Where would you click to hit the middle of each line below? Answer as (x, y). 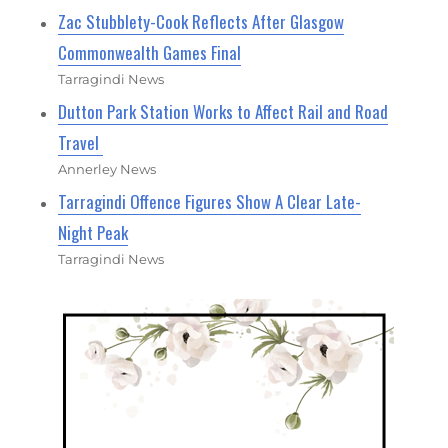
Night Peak (93, 232)
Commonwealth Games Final (150, 52)
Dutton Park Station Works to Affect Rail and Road (223, 111)
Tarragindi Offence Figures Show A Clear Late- (210, 201)
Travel (81, 142)
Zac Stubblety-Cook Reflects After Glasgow (201, 21)
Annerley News (107, 168)
